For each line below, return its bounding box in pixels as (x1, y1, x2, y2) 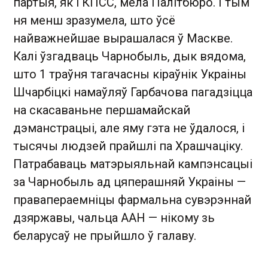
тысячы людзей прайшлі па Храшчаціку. (13, 139, 243, 154)
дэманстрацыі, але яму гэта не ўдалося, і (13, 121, 245, 136)
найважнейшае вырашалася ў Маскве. (13, 31, 233, 46)
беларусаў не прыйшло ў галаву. (13, 229, 196, 243)
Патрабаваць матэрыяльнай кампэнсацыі (13, 157, 252, 172)
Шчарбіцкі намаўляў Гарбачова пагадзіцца (13, 85, 252, 100)
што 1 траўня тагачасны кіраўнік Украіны (13, 67, 246, 82)
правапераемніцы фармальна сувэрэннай (13, 193, 251, 208)
